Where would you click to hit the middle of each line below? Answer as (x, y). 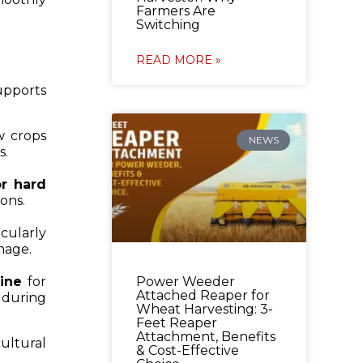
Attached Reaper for (203, 295)
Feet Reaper (176, 322)
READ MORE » (178, 60)
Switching (168, 24)
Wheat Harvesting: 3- (204, 309)
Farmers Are (175, 11)
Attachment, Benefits (205, 336)
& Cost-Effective (187, 350)
